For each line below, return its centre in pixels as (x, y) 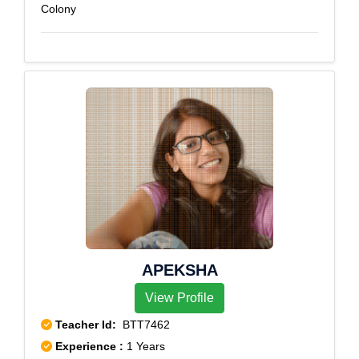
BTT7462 (143, 325)
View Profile (179, 298)
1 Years (146, 346)
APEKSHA (179, 270)
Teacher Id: (86, 325)
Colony (58, 9)
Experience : (91, 346)
